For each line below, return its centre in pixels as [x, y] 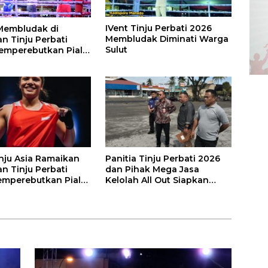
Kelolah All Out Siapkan [157, 180]
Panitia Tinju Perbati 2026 [162, 159]
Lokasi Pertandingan [152, 191]
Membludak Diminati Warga [167, 39]
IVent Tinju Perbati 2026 [158, 28]
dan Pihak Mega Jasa [152, 170]
